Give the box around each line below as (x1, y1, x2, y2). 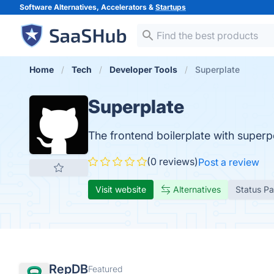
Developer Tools (109, 64, 177, 75)
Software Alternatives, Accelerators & (20, 2, 155, 12)
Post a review (198, 156, 259, 168)
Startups (155, 2, 186, 12)
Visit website (95, 184, 146, 194)
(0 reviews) (147, 155, 198, 168)
